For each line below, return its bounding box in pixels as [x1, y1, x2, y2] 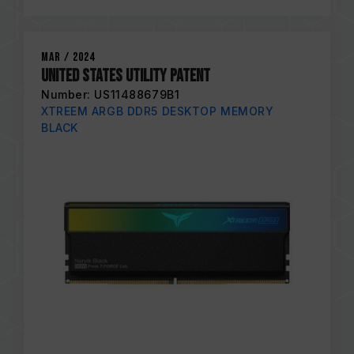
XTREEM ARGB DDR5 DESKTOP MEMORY [41, 104, 274, 118]
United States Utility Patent [41, 66, 210, 87]
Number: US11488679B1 [41, 88, 180, 101]
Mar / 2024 [41, 50, 95, 65]
